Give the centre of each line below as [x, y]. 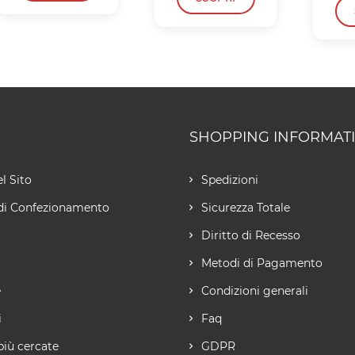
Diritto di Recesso [250, 235]
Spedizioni [229, 180]
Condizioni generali [254, 291]
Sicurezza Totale [245, 208]
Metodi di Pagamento [261, 263]
